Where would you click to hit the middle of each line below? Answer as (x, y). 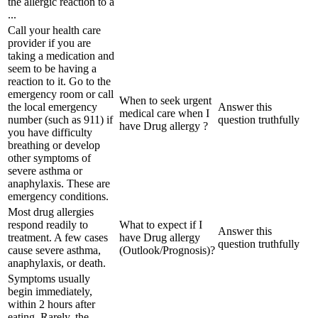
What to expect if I (161, 224)
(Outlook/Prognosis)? (167, 250)
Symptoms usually (49, 278)
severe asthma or (45, 170)
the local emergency (53, 106)
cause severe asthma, (54, 250)
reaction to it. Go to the (59, 81)
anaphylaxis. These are (59, 183)
